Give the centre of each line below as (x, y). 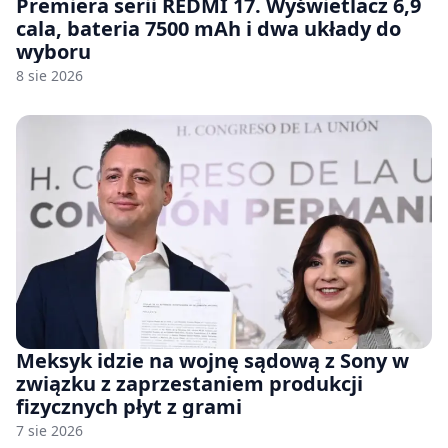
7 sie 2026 (49, 430)
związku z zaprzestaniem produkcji (189, 383)
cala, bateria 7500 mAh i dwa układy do (208, 28)
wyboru (53, 51)
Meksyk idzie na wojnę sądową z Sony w (212, 360)
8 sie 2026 (49, 75)
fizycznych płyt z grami (129, 406)
